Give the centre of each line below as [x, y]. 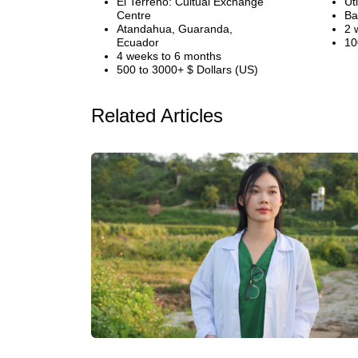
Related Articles [157, 115]
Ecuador [138, 42]
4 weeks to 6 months [169, 56]
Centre [134, 15]
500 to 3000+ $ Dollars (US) [187, 70]
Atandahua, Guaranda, [175, 29]
